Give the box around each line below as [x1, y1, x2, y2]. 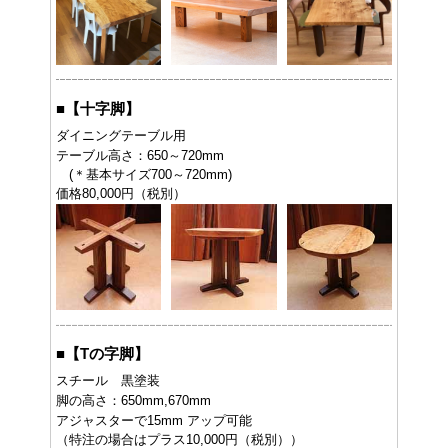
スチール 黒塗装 [56, 372, 160, 388]
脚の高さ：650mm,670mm [56, 392, 211, 408]
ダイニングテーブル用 [56, 128, 186, 144]
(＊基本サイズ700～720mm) [56, 167, 232, 183]
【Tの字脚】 [65, 344, 149, 362]
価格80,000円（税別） [56, 186, 186, 202]
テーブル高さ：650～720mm [56, 148, 224, 164]
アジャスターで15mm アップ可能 [56, 412, 252, 428]
